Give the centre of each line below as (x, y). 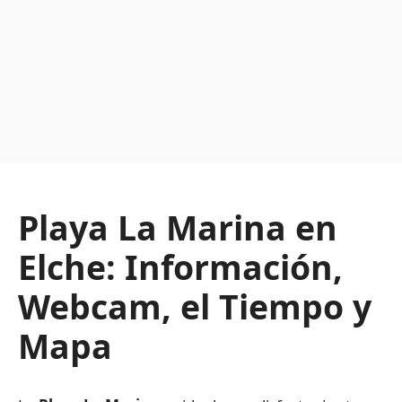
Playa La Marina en (178, 227)
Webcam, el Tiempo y (195, 306)
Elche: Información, (180, 267)
